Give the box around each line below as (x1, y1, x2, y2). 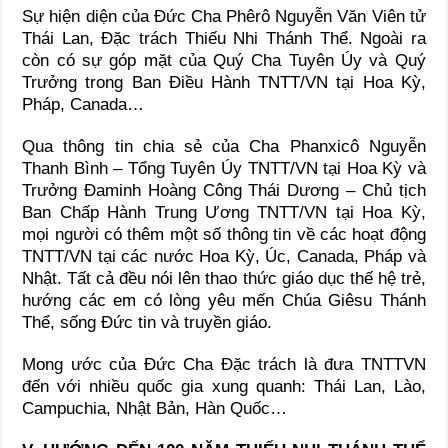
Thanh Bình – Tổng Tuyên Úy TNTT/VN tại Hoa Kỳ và (22, 158, 426, 178)
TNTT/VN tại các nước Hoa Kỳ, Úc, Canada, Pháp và (22, 246, 426, 266)
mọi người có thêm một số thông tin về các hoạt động (22, 224, 426, 244)
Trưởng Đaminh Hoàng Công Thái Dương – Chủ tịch (22, 180, 426, 200)
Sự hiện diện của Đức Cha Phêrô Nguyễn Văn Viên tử (22, 6, 426, 26)
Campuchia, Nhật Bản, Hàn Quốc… (22, 398, 288, 418)
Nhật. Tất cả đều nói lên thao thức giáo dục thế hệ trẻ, (22, 268, 426, 288)
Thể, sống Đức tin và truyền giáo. (22, 312, 273, 332)
